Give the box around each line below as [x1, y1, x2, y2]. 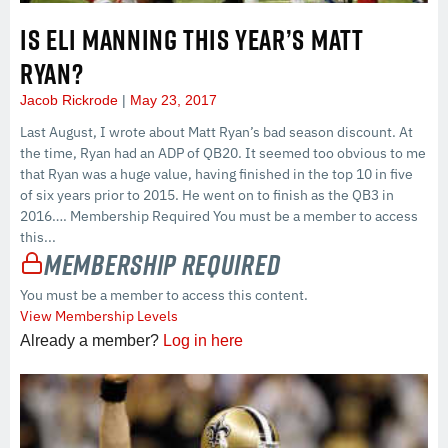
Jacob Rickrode [20, 92, 122, 109]
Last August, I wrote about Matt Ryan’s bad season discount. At [20, 123, 413, 142]
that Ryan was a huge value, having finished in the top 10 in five [20, 165, 413, 184]
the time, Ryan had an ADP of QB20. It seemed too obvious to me [20, 144, 426, 163]
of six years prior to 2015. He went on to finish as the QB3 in [20, 186, 394, 205]
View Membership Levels [20, 307, 178, 326]
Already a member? [20, 332, 163, 350]
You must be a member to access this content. [20, 286, 308, 305]
